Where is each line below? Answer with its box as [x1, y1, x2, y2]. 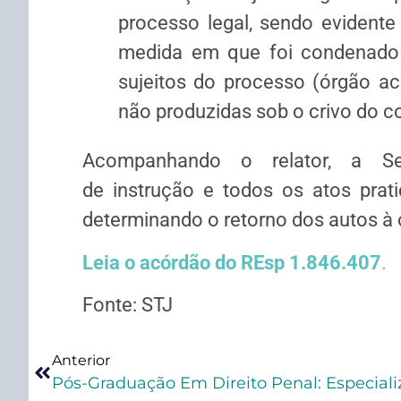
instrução [113, 179, 194, 202]
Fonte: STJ [82, 293, 173, 316]
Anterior [52, 352, 110, 370]
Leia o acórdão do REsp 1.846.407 [82, 251, 381, 274]
